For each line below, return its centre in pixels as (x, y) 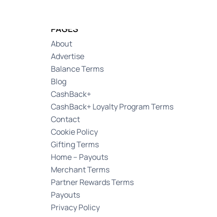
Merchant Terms (80, 170)
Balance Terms (77, 69)
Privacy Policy (76, 207)
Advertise (68, 56)
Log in (168, 15)
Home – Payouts (80, 157)
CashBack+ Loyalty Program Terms (112, 107)
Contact (66, 119)
